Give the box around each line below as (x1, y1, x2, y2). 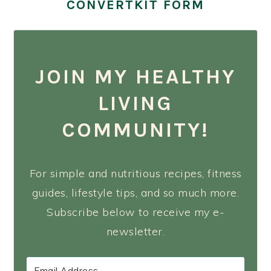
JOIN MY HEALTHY (35, 64, 236, 89)
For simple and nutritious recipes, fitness (29, 166, 242, 181)
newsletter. (106, 224, 165, 239)
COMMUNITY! (62, 117, 209, 142)
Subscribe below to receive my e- (47, 205, 224, 220)
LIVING (98, 90, 173, 116)
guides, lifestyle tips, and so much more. (31, 186, 240, 200)
